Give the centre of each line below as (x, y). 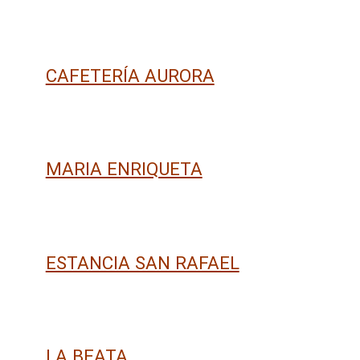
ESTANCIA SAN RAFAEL (142, 262)
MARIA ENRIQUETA (124, 169)
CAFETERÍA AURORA (130, 75)
